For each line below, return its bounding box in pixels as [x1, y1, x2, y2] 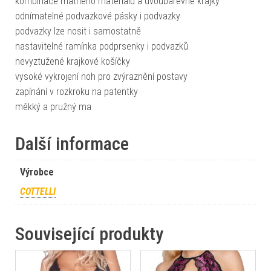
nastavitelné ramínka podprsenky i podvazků [15, 40, 188, 52]
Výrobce [20, 166, 54, 178]
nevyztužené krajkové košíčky [15, 55, 130, 67]
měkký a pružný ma [15, 100, 91, 113]
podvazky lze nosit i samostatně [15, 25, 141, 37]
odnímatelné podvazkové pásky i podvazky [15, 10, 180, 22]
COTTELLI [20, 185, 56, 197]
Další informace [15, 132, 129, 154]
